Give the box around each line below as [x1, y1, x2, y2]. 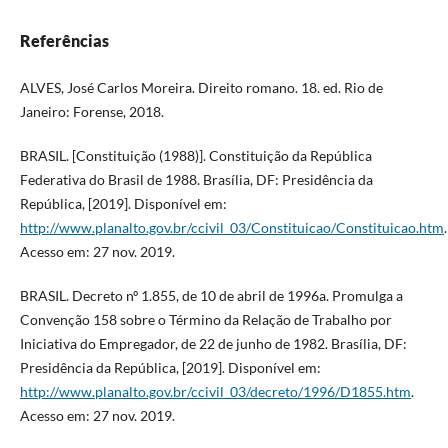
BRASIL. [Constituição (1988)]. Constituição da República [19, 147, 372, 165]
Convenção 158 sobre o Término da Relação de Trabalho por [19, 311, 392, 329]
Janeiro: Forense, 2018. [19, 103, 164, 121]
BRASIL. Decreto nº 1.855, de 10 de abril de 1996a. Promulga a [19, 287, 403, 305]
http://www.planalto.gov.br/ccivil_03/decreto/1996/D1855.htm [19, 383, 411, 401]
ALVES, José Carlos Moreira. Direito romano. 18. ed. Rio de [19, 79, 383, 97]
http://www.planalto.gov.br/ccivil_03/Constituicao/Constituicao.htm [19, 219, 444, 237]
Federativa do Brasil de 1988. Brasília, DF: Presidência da [19, 171, 373, 189]
